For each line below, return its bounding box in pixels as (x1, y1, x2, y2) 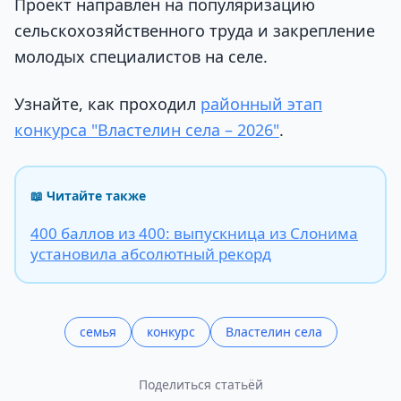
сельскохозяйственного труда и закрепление (14, 20, 375, 42)
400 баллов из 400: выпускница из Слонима (30, 222, 358, 243)
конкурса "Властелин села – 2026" (14, 119, 279, 141)
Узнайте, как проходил (14, 93, 200, 115)
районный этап (200, 93, 322, 115)
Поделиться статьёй (138, 375, 263, 393)
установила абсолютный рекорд (30, 243, 271, 264)
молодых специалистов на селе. (14, 46, 268, 68)
